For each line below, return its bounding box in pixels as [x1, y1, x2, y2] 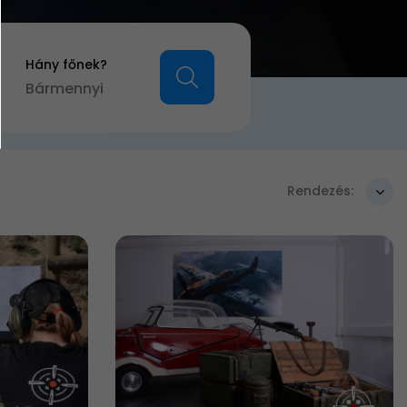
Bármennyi [25, 78, 104, 99]
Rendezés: [287, 181, 353, 200]
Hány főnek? [25, 55, 107, 74]
